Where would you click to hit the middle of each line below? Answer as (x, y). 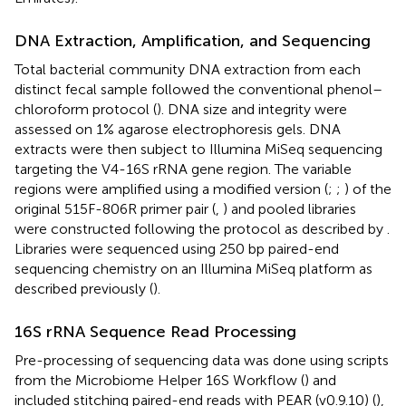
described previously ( (84, 288)
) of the (368, 188)
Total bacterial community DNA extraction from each (188, 69)
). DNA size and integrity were (252, 109)
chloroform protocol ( (86, 109)
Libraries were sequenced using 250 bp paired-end (177, 248)
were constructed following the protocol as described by (201, 228)
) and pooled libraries (290, 208)
